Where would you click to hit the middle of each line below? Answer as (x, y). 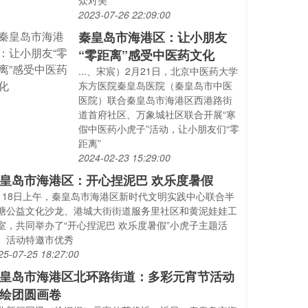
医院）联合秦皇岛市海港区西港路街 (156, 100)
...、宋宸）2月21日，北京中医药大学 (158, 71)
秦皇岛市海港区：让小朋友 (153, 37)
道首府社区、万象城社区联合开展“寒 (157, 114)
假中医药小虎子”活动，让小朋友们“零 (159, 129)
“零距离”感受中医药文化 (147, 55)
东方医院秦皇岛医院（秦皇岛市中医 (156, 85)
